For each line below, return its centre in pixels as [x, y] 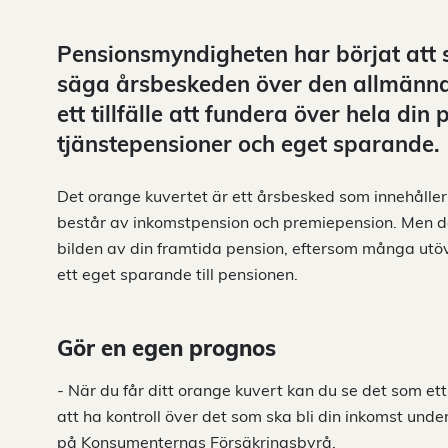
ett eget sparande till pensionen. [177, 274]
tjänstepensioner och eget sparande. [248, 144]
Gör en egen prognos [166, 348]
